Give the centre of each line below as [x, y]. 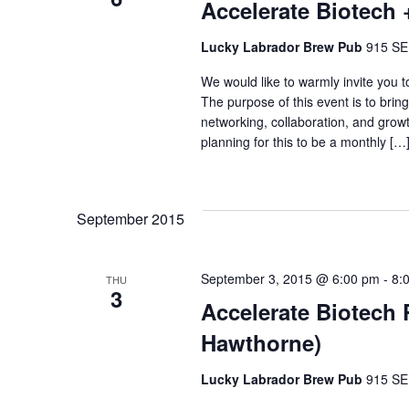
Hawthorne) [261, 342]
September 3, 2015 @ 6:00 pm [290, 278]
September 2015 [131, 219]
